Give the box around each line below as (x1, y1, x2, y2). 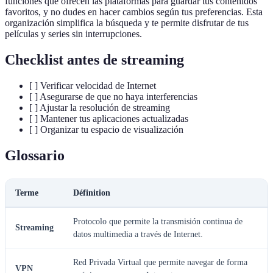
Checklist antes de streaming (5, 51, 184, 68)
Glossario (5, 147, 65, 163)
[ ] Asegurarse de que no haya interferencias (29, 91, 197, 102)
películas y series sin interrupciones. (5, 28, 142, 39)
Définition (73, 188, 110, 197)
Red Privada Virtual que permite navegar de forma (73, 257, 247, 267)
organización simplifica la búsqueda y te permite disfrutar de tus (5, 17, 249, 28)
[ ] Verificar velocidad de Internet (29, 80, 156, 91)
